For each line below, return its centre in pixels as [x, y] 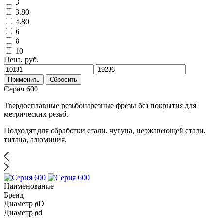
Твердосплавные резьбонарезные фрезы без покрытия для [100, 105]
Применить [24, 79]
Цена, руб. [21, 59]
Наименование [29, 186]
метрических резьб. [36, 114]
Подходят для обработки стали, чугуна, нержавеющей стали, [105, 130]
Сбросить [64, 79]
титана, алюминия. [35, 139]
